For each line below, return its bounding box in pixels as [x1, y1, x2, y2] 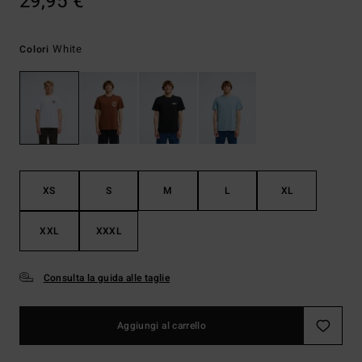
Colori [19, 42, 53, 57]
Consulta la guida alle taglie [43, 271, 170, 286]
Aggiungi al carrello [116, 318, 207, 334]
